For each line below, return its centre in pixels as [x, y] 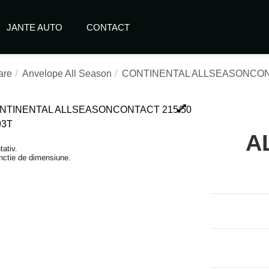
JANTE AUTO [35, 27]
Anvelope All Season [67, 73]
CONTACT [108, 27]
